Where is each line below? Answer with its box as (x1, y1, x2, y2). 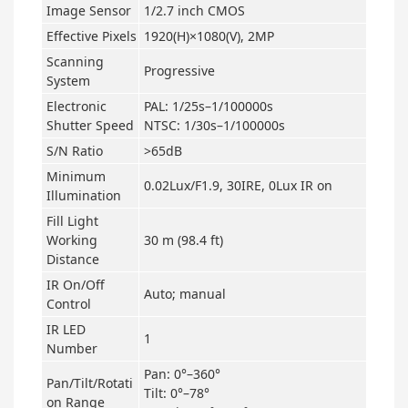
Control (46, 295, 91, 312)
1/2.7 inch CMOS (144, 2, 245, 19)
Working (46, 231, 97, 249)
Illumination (46, 187, 121, 204)
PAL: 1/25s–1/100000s (144, 97, 273, 115)
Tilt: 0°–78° (144, 384, 209, 402)
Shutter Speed (46, 117, 134, 134)
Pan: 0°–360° (144, 365, 220, 382)
